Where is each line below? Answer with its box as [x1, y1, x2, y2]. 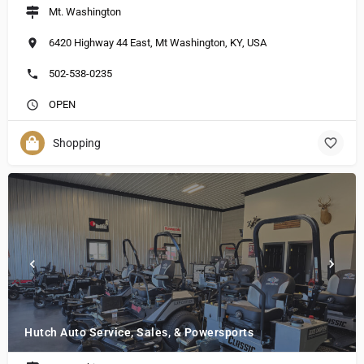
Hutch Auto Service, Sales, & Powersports [24, 325, 253, 339]
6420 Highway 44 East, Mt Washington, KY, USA [49, 36, 266, 49]
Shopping [53, 136, 101, 149]
